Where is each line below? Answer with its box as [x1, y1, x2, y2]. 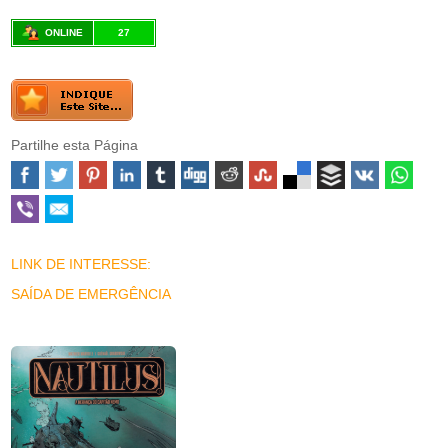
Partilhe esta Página [11, 137, 139, 154]
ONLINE [45, 27, 84, 39]
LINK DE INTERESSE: [11, 256, 152, 273]
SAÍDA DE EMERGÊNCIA [11, 286, 172, 303]
